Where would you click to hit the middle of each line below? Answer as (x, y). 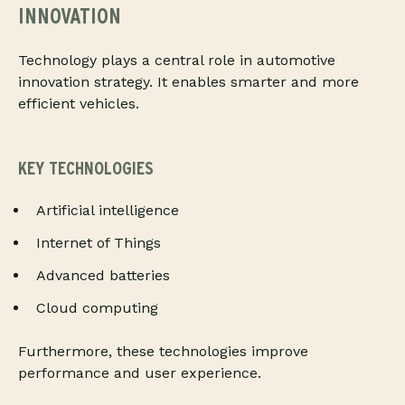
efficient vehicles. (79, 104)
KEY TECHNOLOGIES (86, 169)
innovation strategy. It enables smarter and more (188, 82)
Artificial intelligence (108, 211)
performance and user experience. (140, 373)
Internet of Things (99, 243)
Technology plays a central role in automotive (177, 61)
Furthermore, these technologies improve (163, 352)
